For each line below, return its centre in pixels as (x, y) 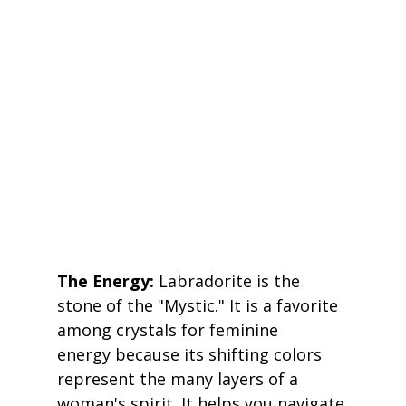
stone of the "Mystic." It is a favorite (199, 306)
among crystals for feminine (169, 330)
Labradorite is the (229, 281)
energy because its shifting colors (191, 355)
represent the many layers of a (179, 379)
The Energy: (105, 281)
